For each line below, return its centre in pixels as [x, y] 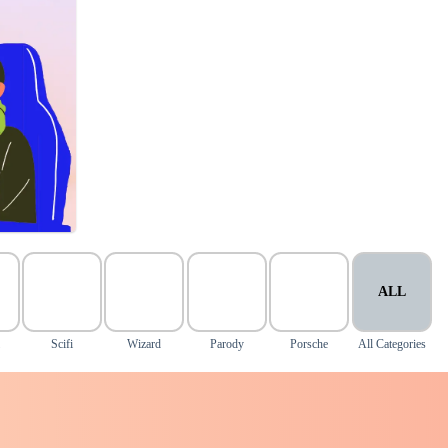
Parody [226, 344]
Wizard [144, 344]
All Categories [391, 344]
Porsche [309, 344]
